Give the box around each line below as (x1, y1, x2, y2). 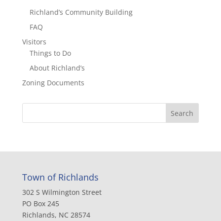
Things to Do (29, 48, 71, 58)
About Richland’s (29, 63, 85, 73)
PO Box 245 (22, 198, 59, 208)
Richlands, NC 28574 (22, 210, 90, 220)
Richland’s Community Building (29, 7, 133, 17)
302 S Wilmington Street (22, 187, 102, 197)
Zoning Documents (22, 77, 84, 87)
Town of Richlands (22, 171, 99, 183)
